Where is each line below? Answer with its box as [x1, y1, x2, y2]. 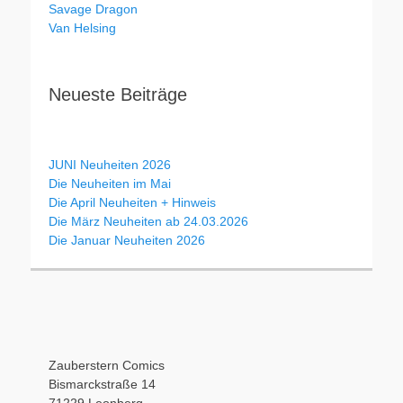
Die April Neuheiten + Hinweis [49, 195, 216, 210]
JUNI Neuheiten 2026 [49, 157, 171, 172]
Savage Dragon [49, 2, 138, 16]
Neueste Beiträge [49, 85, 187, 104]
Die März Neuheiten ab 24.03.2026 [49, 214, 248, 228]
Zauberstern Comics [49, 358, 165, 372]
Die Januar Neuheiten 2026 [49, 233, 205, 247]
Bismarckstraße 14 [49, 377, 156, 391]
